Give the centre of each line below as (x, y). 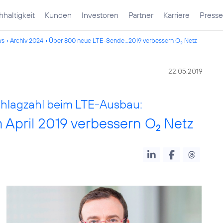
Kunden (58, 15)
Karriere (176, 15)
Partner (141, 15)
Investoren (100, 15)
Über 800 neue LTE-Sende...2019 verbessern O (114, 40)
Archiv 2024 (27, 40)
